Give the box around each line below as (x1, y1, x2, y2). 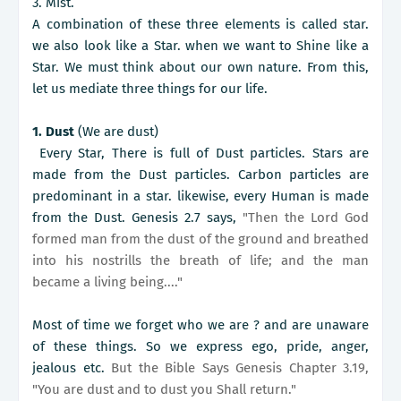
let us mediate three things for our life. (32, 81, 268, 98)
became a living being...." (32, 274, 183, 291)
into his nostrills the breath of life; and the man (32, 252, 369, 269)
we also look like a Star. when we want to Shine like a (32, 38, 369, 55)
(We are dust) (74, 124, 158, 141)
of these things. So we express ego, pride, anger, (32, 338, 369, 355)
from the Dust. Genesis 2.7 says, (32, 209, 236, 226)
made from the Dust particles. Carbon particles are (32, 166, 369, 183)
